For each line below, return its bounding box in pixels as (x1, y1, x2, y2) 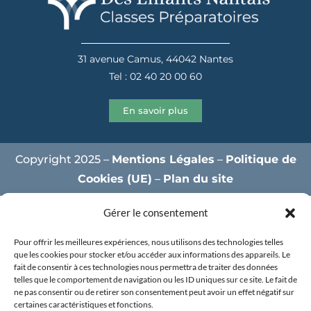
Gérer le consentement (103, 206, 208, 219)
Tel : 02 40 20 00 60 (109, 69, 202, 83)
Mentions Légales (111, 152, 215, 166)
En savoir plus (123, 104, 188, 116)
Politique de (225, 152, 296, 166)
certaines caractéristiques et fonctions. (14, 299, 153, 310)
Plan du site (163, 171, 233, 185)
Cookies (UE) (78, 171, 152, 185)
